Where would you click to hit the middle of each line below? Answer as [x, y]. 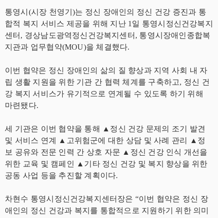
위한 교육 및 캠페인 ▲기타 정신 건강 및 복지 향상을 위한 [106, 164]
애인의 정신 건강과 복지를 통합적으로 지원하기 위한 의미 [107, 210]
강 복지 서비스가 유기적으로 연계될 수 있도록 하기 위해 [104, 94]
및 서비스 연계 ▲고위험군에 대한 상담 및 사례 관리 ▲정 [105, 140]
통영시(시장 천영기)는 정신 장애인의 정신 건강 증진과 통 [106, 12]
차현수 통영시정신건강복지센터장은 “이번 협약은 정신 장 [107, 199]
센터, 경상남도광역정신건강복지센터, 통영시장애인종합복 [108, 35]
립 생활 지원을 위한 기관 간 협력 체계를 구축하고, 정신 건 [107, 82]
